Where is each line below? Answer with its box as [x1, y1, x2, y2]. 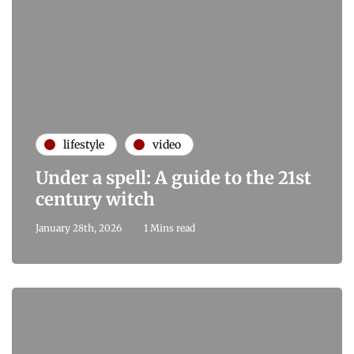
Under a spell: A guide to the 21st [36, 167, 311, 190]
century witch [36, 188, 155, 211]
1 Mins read [144, 222, 195, 235]
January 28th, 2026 [36, 222, 122, 235]
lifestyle [63, 137, 104, 152]
